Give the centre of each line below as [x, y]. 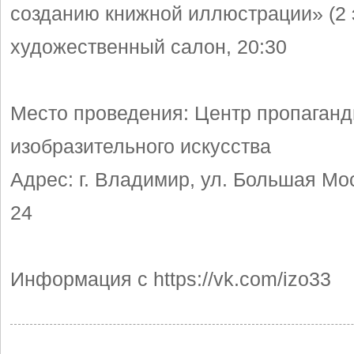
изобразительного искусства [141, 146]
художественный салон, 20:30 [149, 47]
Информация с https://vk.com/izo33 [171, 279]
